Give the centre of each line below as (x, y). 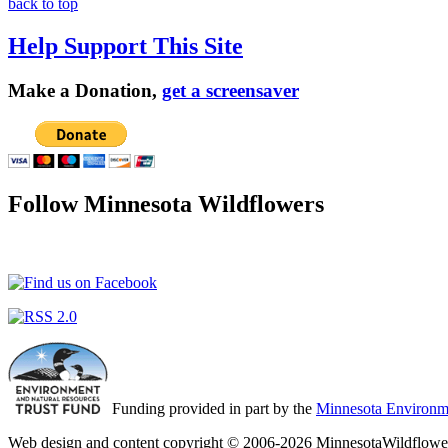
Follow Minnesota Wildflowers (166, 204)
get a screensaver (230, 90)
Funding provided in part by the (212, 409)
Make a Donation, (85, 90)
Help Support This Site (125, 45)
